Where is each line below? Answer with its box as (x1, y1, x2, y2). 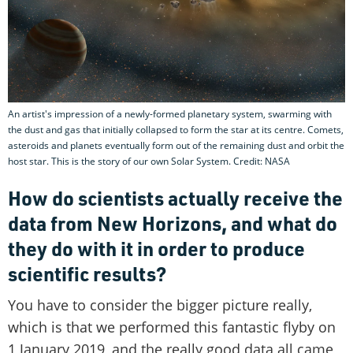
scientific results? (8, 261, 166, 287)
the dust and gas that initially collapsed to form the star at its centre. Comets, (8, 123, 344, 137)
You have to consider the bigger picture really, (8, 295, 312, 315)
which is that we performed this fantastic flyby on (8, 318, 336, 337)
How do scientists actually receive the (8, 185, 343, 211)
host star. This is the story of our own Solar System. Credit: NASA (8, 154, 290, 169)
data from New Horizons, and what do (8, 210, 337, 236)
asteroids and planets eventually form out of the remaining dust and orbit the (8, 139, 344, 153)
